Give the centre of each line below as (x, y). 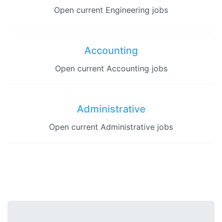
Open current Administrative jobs (111, 127)
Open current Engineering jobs (111, 10)
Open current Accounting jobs (111, 68)
